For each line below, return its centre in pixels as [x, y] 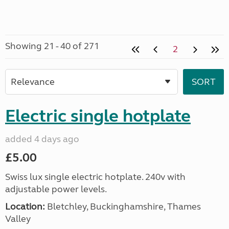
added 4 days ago [42, 139]
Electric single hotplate [98, 116]
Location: [25, 207]
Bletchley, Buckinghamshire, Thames [123, 207]
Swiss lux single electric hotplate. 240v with [95, 177]
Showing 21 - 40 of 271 [52, 46]
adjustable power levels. [56, 189]
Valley [18, 219]
